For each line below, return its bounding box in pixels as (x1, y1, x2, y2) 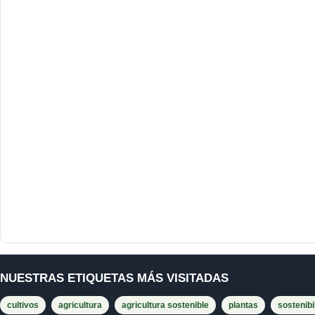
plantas (229, 300, 258, 310)
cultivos (7, 300, 39, 310)
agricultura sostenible (122, 300, 209, 310)
